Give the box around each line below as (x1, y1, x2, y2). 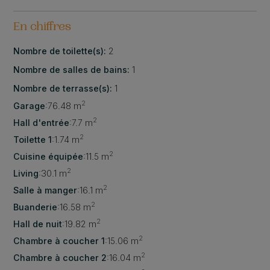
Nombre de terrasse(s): (13, 83, 115, 93)
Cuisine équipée (13, 151, 84, 162)
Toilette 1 (13, 134, 52, 145)
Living (13, 168, 39, 178)
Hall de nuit (13, 218, 63, 229)
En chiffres (13, 21, 72, 34)
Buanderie (13, 201, 58, 212)
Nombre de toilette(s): (13, 45, 109, 56)
